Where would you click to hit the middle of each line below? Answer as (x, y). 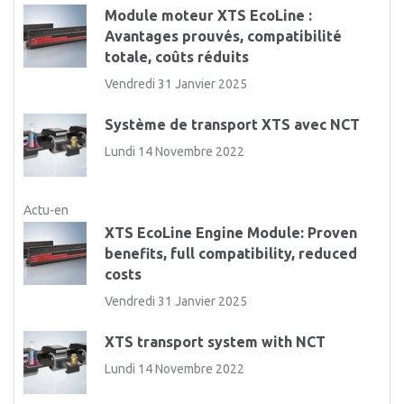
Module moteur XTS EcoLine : (209, 15)
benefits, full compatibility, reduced (231, 253)
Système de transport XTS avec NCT (233, 124)
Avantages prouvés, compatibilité (224, 36)
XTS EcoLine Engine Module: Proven (231, 232)
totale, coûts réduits (177, 56)
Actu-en (46, 210)
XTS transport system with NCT (216, 341)
